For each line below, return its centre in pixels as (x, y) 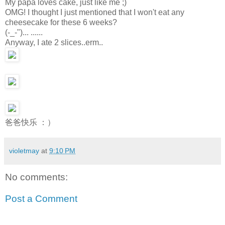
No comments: (36, 177)
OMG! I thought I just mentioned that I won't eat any (95, 12)
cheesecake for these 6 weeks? (61, 22)
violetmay (24, 150)
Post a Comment (41, 199)
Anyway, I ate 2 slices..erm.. (54, 42)
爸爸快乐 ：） (30, 122)
